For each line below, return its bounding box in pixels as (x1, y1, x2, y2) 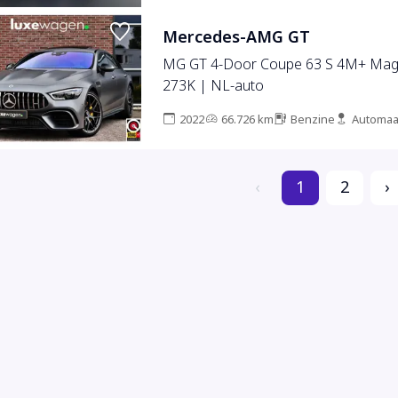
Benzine (290, 110, 335, 128)
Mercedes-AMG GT (162, 25, 310, 49)
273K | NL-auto (162, 75, 264, 96)
